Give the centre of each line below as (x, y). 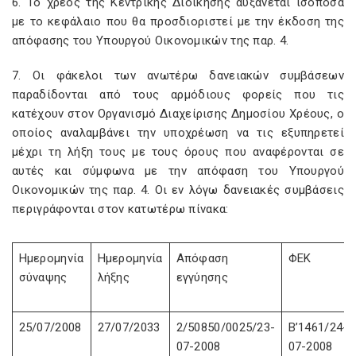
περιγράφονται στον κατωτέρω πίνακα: (120, 209)
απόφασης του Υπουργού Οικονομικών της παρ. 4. (151, 41)
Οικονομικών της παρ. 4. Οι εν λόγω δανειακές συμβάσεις (178, 190)
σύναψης (43, 277)
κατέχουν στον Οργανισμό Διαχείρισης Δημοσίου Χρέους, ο (178, 114)
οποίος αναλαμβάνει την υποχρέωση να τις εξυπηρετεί (178, 133)
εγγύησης (202, 277)
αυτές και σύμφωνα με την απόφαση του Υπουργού (178, 171)
